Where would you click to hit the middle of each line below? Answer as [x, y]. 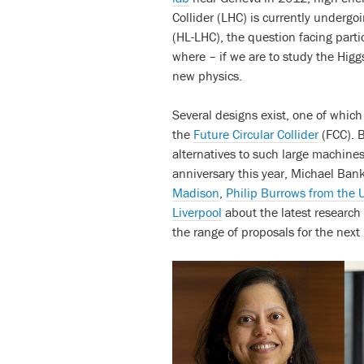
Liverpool [197, 212]
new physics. [207, 76]
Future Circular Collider [256, 134]
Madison [196, 193]
